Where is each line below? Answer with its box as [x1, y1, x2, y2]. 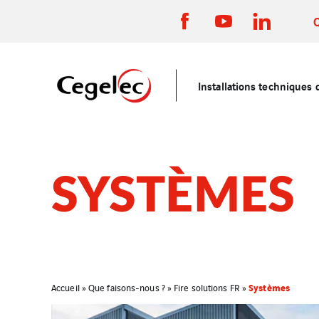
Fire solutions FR [174, 281, 240, 294]
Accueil [51, 281, 80, 294]
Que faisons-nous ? [88, 281, 165, 294]
